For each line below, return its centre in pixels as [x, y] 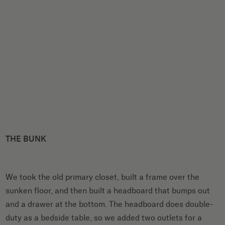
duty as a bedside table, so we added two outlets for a [104, 217]
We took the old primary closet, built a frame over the [103, 177]
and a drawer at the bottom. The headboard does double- [109, 204]
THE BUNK [26, 139]
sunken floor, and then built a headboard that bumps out [108, 190]
